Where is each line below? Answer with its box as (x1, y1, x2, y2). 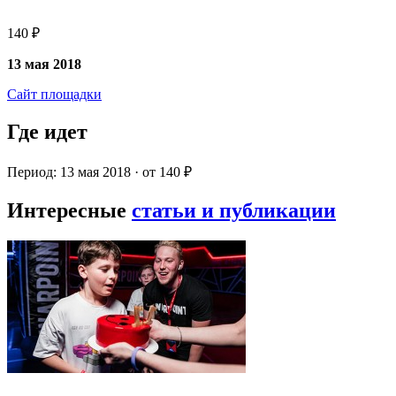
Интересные (7, 198, 132, 222)
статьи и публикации (132, 198, 336, 222)
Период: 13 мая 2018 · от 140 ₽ (7, 164, 192, 180)
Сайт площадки (7, 87, 102, 103)
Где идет (7, 120, 88, 144)
